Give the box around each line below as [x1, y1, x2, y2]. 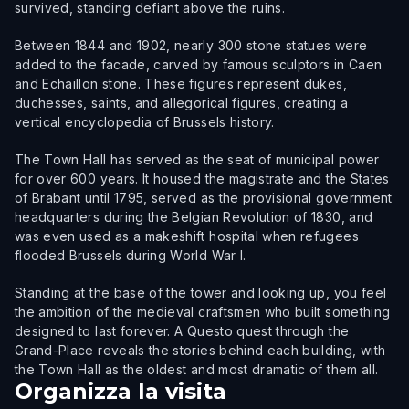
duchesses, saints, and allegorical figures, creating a [15, 95, 348, 110]
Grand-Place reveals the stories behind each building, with [15, 342, 386, 358]
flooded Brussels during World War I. [15, 247, 246, 263]
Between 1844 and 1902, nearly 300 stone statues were [15, 37, 368, 53]
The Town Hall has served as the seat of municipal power [15, 152, 380, 167]
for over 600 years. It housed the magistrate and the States [15, 171, 390, 186]
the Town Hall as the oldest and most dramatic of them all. [15, 362, 379, 377]
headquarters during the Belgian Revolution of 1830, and [15, 209, 373, 225]
